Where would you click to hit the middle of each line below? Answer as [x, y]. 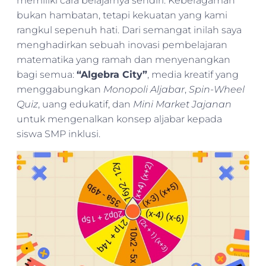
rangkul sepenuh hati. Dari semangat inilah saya [129, 30]
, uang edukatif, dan [85, 104]
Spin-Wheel [217, 90]
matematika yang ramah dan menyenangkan [123, 60]
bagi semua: [47, 75]
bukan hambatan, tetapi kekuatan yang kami [122, 15]
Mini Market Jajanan [182, 104]
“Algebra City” [112, 75]
